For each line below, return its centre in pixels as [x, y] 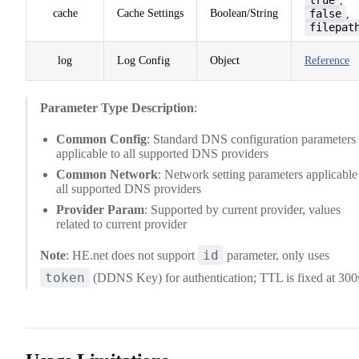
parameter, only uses [276, 255]
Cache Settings [150, 13]
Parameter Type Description [117, 107]
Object [225, 60]
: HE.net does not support [132, 255]
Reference [327, 60]
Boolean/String [244, 13]
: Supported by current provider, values [242, 209]
